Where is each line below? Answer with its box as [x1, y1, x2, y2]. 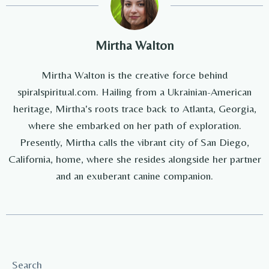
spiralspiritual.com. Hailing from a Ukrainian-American [17, 85, 252, 98]
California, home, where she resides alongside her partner [8, 153, 261, 166]
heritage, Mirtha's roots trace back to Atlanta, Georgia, [13, 102, 256, 115]
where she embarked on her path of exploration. [28, 119, 241, 132]
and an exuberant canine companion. [56, 169, 213, 183]
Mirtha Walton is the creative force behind [41, 68, 228, 82]
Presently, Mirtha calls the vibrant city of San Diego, [20, 136, 249, 149]
